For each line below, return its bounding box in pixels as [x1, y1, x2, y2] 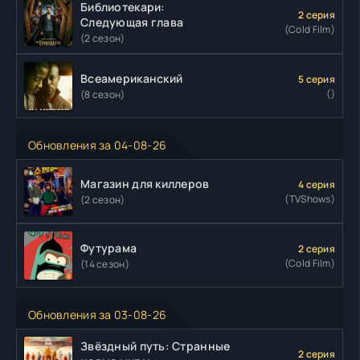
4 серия [298, 177, 335, 191]
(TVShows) [284, 191, 335, 206]
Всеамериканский [80, 71, 183, 87]
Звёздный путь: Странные [80, 337, 231, 354]
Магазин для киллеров [80, 176, 210, 192]
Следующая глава [80, 14, 184, 30]
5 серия [298, 72, 335, 86]
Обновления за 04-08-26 [28, 137, 167, 153]
